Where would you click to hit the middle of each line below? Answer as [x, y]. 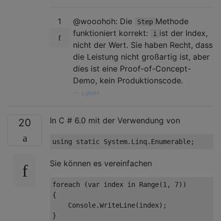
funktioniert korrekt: [112, 33]
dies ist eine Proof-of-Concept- [132, 68]
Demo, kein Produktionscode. [128, 80]
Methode [172, 21]
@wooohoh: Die [104, 21]
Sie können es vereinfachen [101, 163]
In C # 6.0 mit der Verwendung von [115, 120]
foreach [66, 184]
